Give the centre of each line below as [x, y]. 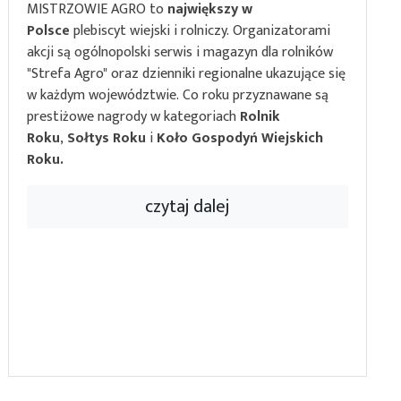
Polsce [48, 31]
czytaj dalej [187, 207]
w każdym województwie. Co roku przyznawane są [177, 96]
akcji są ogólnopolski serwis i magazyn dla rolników [179, 53]
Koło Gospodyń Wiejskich [239, 139]
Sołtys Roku [106, 139]
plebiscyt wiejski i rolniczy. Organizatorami [200, 31]
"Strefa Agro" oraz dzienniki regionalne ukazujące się [186, 74]
